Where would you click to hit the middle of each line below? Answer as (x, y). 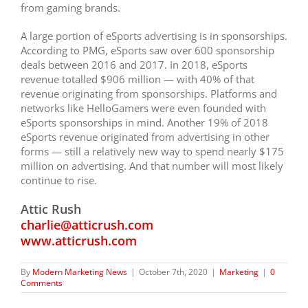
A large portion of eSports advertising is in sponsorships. (154, 36)
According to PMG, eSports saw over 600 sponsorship (147, 51)
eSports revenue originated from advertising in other (145, 137)
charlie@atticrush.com (87, 225)
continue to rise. (59, 180)
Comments (42, 283)
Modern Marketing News (80, 272)
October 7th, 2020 (173, 272)
